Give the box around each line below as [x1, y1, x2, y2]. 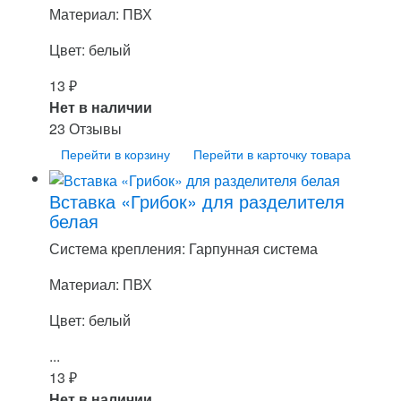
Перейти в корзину [61, 144, 170, 163]
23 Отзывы [49, 117, 122, 139]
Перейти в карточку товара [193, 144, 351, 163]
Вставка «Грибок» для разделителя [49, 187, 345, 214]
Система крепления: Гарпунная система [49, 237, 318, 259]
